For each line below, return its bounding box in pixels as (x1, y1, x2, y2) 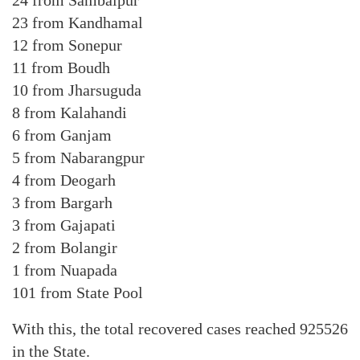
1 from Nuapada (12, 261, 117, 279)
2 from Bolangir (12, 239, 117, 256)
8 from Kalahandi (12, 104, 127, 121)
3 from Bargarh (12, 194, 112, 211)
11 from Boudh (12, 59, 110, 76)
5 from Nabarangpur (12, 149, 145, 166)
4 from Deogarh (12, 171, 116, 189)
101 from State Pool (12, 284, 143, 301)
